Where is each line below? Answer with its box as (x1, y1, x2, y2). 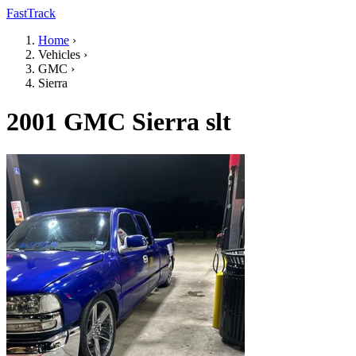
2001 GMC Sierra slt (6, 107, 231, 137)
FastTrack (6, 6, 56, 20)
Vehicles (38, 48, 80, 61)
